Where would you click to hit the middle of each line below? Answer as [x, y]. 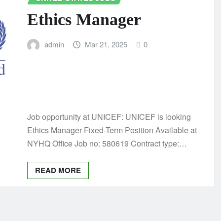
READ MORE [58, 170]
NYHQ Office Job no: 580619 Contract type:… [107, 144]
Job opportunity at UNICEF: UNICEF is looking [109, 117]
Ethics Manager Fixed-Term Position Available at [112, 130]
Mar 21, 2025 [106, 44]
